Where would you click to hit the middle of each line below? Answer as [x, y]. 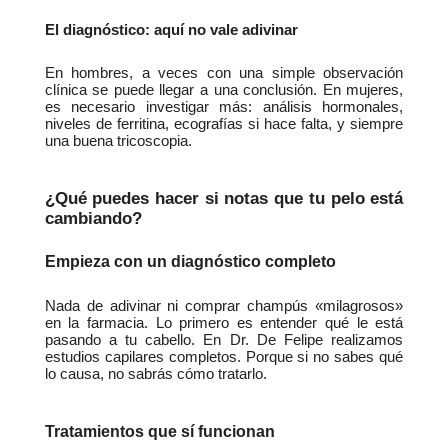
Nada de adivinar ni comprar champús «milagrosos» [224, 306]
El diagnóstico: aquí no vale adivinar [171, 29]
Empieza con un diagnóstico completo [190, 262]
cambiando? [93, 217]
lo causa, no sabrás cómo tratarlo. [155, 374]
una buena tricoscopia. [118, 140]
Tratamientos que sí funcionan [161, 431]
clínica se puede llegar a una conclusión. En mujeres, [224, 89]
